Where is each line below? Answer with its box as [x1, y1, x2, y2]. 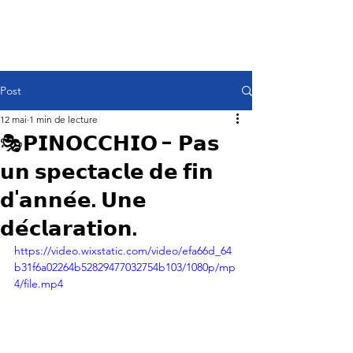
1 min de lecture [29, 113, 98, 125]
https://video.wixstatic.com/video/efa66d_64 [14, 243, 232, 258]
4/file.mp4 [14, 277, 63, 291]
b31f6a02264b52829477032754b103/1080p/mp [14, 260, 236, 274]
